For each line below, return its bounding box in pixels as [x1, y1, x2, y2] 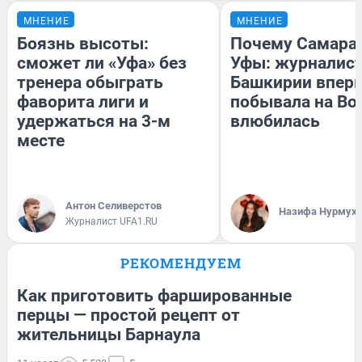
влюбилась [230, 112, 320, 132]
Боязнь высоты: [17, 34, 149, 54]
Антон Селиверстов [65, 200, 162, 213]
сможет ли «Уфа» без [17, 53, 187, 74]
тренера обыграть [17, 73, 163, 93]
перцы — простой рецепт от [17, 305, 240, 326]
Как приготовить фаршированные [17, 286, 292, 306]
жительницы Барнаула [17, 325, 200, 345]
